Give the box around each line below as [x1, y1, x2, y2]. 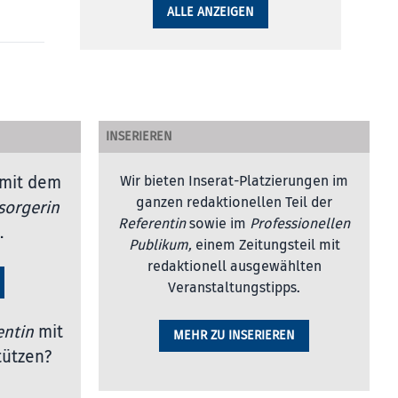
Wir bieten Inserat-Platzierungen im [120, 171, 348, 190]
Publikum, [128, 235, 192, 254]
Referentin [118, 214, 186, 233]
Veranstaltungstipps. [168, 278, 300, 297]
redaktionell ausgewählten [147, 257, 322, 275]
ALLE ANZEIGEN [167, 4, 254, 20]
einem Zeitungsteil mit [191, 235, 340, 254]
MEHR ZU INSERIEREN [173, 327, 295, 343]
